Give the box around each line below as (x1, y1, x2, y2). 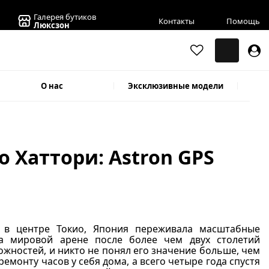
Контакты (159, 16, 195, 26)
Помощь (226, 16, 260, 26)
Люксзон (34, 20, 70, 31)
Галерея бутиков (34, 11, 97, 22)
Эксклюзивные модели (128, 80, 224, 91)
